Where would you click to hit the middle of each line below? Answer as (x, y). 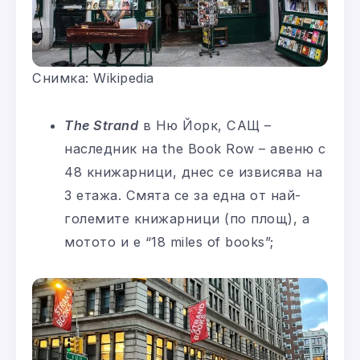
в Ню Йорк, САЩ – (207, 126)
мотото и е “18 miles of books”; (169, 242)
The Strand (101, 126)
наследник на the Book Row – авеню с (195, 149)
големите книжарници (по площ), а (187, 219)
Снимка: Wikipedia (93, 78)
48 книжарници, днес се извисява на (193, 172)
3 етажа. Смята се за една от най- (183, 196)
